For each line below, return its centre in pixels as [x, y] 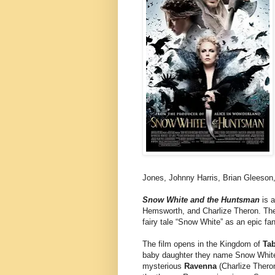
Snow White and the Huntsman [201, 200]
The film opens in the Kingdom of [203, 244]
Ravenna [200, 266]
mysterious [163, 266]
